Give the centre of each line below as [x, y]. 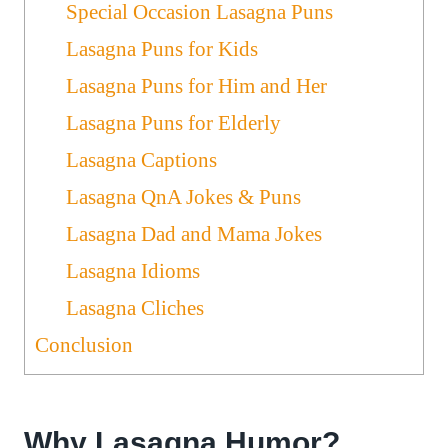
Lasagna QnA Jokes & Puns [184, 196]
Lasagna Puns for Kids [162, 48]
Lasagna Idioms [133, 270]
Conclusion [84, 344]
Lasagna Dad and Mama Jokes [194, 233]
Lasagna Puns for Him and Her [197, 85]
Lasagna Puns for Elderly [174, 122]
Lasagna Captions [142, 159]
